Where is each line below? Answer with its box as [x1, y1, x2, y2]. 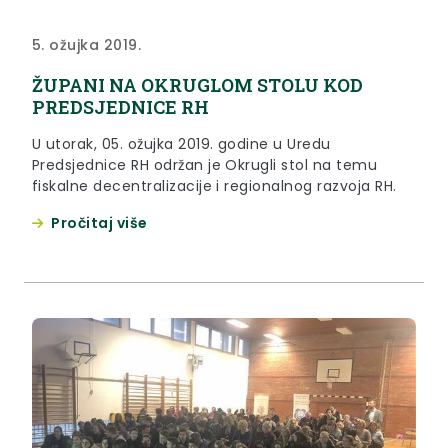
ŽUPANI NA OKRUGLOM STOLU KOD [32, 73, 363, 98]
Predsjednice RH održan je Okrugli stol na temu [32, 155, 378, 176]
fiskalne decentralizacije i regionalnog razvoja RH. [32, 176, 397, 197]
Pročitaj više [51, 213, 148, 234]
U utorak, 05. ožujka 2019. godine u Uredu [32, 134, 331, 155]
